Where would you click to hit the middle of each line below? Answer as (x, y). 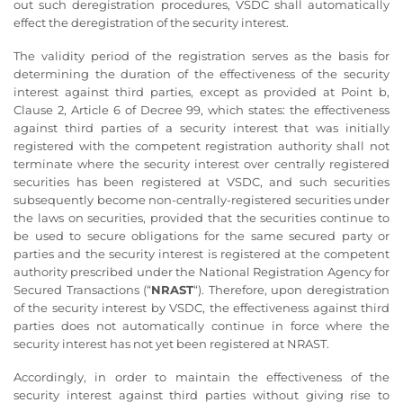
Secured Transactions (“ (83, 290)
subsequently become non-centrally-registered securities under (201, 200)
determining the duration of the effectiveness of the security (201, 74)
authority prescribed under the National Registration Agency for (201, 272)
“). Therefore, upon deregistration (292, 290)
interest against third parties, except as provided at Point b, (201, 92)
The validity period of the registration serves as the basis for (201, 56)
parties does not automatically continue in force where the (201, 326)
